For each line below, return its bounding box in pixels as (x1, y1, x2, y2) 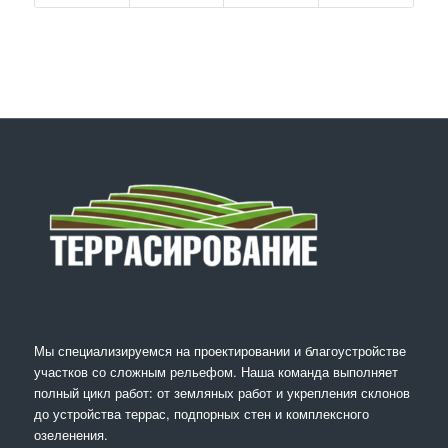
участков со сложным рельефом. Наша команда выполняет (33, 362, 398, 382)
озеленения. (33, 425, 108, 445)
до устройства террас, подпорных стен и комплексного (33, 404, 369, 424)
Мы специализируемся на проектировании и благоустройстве (33, 341, 406, 361)
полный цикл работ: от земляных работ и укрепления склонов (33, 383, 410, 403)
